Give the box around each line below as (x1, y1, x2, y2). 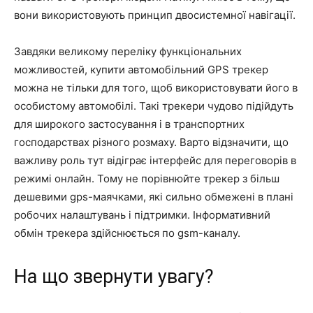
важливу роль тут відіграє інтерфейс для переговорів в (14, 153, 296, 167)
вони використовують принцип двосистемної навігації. (14, 8, 296, 22)
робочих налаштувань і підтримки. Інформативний (14, 208, 270, 221)
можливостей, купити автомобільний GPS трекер (14, 62, 268, 76)
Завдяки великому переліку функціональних (14, 44, 242, 58)
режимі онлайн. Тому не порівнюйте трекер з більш (14, 171, 279, 185)
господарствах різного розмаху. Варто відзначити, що (14, 135, 289, 149)
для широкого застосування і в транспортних (14, 117, 245, 131)
